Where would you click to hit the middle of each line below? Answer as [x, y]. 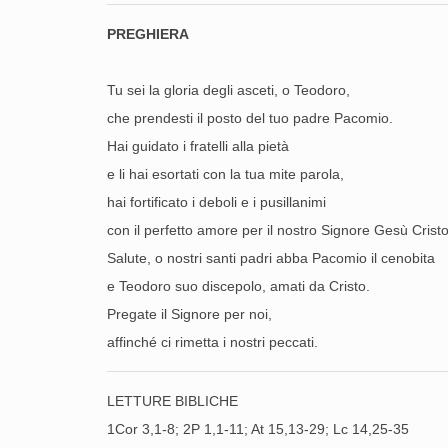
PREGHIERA [148, 34]
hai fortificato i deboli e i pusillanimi [216, 202]
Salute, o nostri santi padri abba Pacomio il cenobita [271, 258]
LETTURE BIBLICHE [172, 401]
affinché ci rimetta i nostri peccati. [212, 342]
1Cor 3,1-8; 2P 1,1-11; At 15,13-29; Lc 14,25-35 [258, 429]
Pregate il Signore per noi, [189, 314]
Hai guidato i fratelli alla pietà [198, 146]
